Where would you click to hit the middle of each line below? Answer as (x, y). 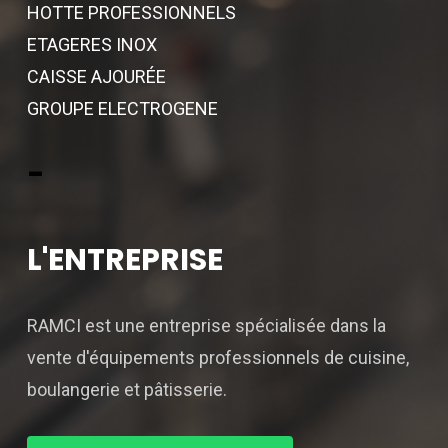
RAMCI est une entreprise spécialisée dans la (206, 325)
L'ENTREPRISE (124, 260)
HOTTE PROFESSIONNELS (131, 12)
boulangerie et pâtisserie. (126, 389)
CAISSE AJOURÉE (96, 76)
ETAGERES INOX (91, 44)
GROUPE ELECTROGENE (122, 108)
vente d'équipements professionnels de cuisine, (217, 357)
